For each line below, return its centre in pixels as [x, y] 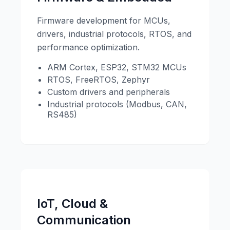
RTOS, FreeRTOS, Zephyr [99, 79]
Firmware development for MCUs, [104, 20]
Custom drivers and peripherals [109, 92]
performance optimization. [88, 47]
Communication [84, 220]
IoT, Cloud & [72, 203]
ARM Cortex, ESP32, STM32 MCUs [117, 67]
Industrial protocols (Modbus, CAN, [117, 104]
